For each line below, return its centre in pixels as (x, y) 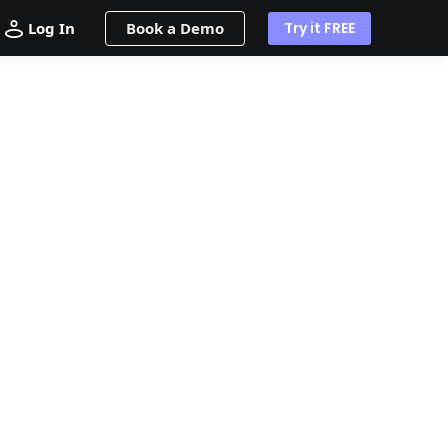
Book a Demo (175, 27)
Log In (51, 27)
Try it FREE (319, 27)
